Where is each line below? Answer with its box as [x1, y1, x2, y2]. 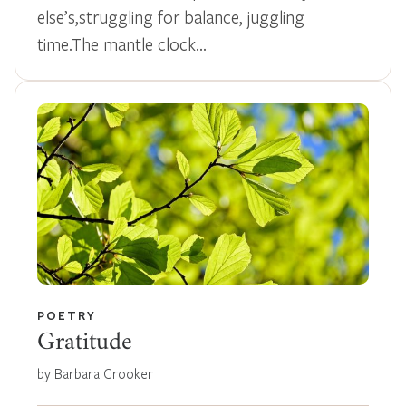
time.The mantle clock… [37, 32, 207, 55]
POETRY [37, 306, 96, 324]
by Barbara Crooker [37, 363, 153, 382]
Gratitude [37, 333, 132, 355]
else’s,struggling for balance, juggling [37, 5, 304, 28]
